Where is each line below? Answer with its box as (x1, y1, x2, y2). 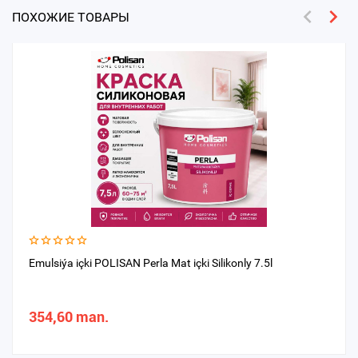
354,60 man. (29, 308, 109, 325)
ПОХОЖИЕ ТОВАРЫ (12, 10, 129, 25)
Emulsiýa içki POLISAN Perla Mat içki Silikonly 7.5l (29, 257, 272, 269)
